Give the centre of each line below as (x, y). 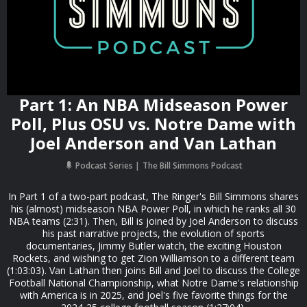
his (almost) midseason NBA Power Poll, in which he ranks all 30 (153, 209)
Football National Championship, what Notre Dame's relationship (153, 283)
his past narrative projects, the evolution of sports (153, 233)
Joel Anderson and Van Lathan (153, 143)
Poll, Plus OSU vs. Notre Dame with (153, 124)
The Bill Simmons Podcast (192, 165)
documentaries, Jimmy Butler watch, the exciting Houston (153, 246)
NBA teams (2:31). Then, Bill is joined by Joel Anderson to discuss (153, 221)
